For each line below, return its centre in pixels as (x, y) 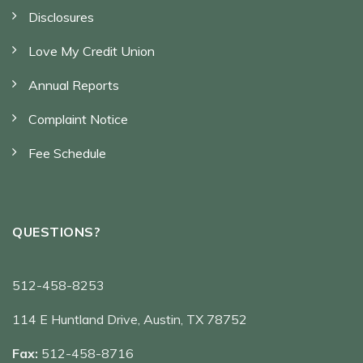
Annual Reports (74, 85)
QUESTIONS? (56, 231)
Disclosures (61, 17)
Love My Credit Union (92, 51)
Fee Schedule (67, 153)
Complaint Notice (78, 119)
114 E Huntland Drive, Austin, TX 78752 (130, 319)
